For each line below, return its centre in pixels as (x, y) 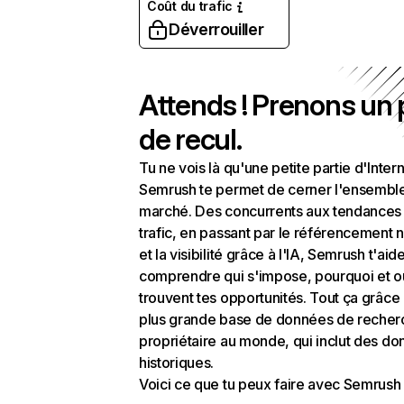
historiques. (177, 363)
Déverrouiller (216, 29)
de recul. (190, 139)
